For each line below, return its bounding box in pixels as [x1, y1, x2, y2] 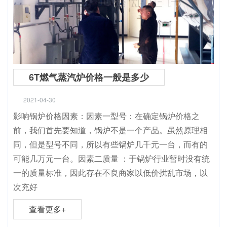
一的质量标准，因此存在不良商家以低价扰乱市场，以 [13, 167, 208, 178]
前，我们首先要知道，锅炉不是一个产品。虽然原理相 [13, 124, 208, 136]
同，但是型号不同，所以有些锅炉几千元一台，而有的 [13, 138, 208, 150]
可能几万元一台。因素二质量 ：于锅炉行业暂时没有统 [13, 153, 210, 164]
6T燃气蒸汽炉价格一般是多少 [29, 70, 149, 84]
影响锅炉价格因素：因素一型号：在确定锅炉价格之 [13, 110, 200, 122]
